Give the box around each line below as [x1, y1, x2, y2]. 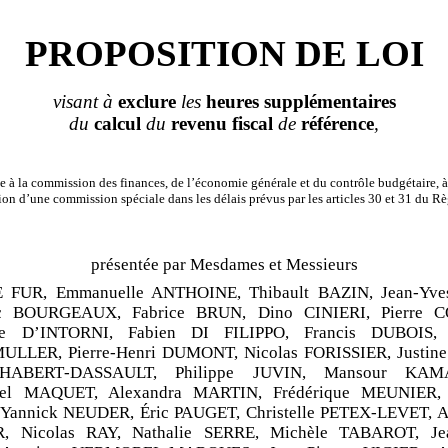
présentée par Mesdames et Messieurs [90, 254, 358, 274]
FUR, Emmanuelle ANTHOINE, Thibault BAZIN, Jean [11, 282, 414, 302]
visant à [52, 90, 118, 112]
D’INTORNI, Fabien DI [21, 322, 209, 342]
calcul [89, 112, 146, 134]
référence [296, 112, 374, 134]
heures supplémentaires [200, 90, 396, 112]
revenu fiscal [166, 112, 278, 134]
